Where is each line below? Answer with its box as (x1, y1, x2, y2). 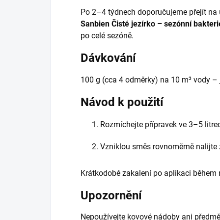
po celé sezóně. (81, 30, 134, 40)
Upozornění (81, 188, 142, 202)
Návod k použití (81, 95, 164, 109)
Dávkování (81, 51, 136, 65)
